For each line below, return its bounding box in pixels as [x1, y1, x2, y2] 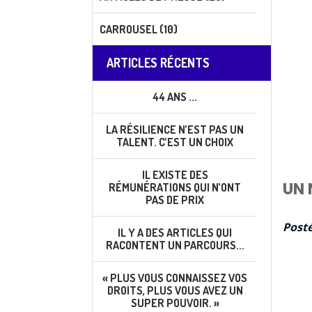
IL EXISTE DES [141, 168, 208, 182]
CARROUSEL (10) [100, 22, 178, 36]
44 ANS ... [153, 90, 197, 104]
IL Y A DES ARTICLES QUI [118, 226, 232, 240]
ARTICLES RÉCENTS [107, 55, 210, 70]
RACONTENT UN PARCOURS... [105, 238, 244, 252]
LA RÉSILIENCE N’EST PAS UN [106, 123, 244, 136]
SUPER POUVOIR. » [130, 296, 219, 310]
